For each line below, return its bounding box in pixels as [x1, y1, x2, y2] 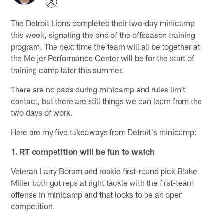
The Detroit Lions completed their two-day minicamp [11, 18, 195, 28]
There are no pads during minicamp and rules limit [11, 84, 186, 94]
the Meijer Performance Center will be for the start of [11, 53, 195, 63]
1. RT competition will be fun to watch [11, 146, 155, 156]
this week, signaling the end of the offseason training [11, 29, 196, 39]
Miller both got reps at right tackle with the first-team [11, 177, 194, 187]
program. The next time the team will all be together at [11, 41, 200, 51]
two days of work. [11, 107, 73, 117]
